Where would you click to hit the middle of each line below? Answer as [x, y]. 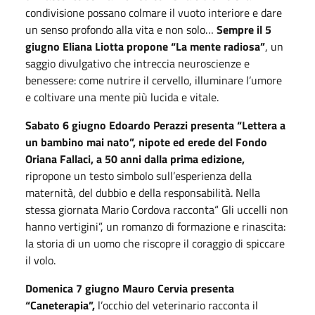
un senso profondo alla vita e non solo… [121, 29]
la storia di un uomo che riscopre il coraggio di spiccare [155, 243]
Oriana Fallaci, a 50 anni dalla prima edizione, [135, 159]
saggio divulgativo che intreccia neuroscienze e [137, 63]
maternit [46, 192]
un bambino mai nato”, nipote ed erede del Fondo [146, 142]
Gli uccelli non [255, 209]
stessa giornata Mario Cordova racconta [120, 209]
